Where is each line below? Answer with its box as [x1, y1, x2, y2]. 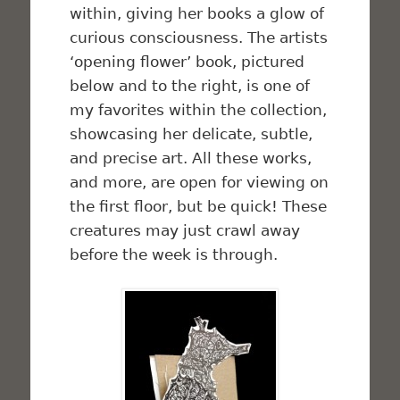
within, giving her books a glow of [70, 4, 325, 23]
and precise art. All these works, [70, 149, 312, 168]
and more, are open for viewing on [70, 173, 329, 192]
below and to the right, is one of [70, 77, 311, 96]
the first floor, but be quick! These [70, 197, 328, 216]
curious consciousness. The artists [70, 29, 329, 47]
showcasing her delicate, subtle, [70, 125, 313, 144]
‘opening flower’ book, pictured [70, 53, 305, 71]
